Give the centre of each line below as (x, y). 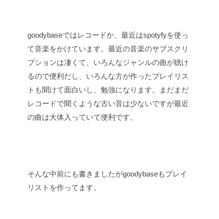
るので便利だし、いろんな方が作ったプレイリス (108, 76)
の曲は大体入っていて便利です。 (82, 117)
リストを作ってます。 (64, 187)
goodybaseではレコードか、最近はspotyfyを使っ (108, 35)
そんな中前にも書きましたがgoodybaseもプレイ (107, 174)
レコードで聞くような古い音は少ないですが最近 (108, 103)
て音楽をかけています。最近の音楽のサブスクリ (108, 49)
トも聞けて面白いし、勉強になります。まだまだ (108, 90)
